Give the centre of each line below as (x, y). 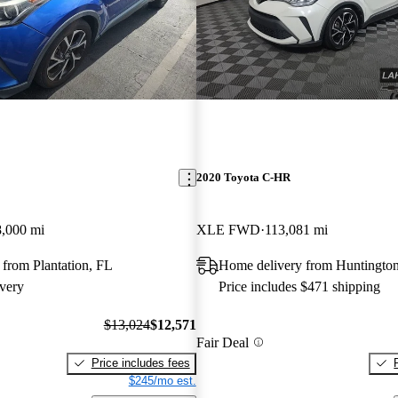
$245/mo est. (162, 380)
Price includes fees (140, 362)
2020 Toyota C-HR (243, 178)
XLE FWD (228, 230)
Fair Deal (222, 342)
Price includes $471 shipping (299, 287)
